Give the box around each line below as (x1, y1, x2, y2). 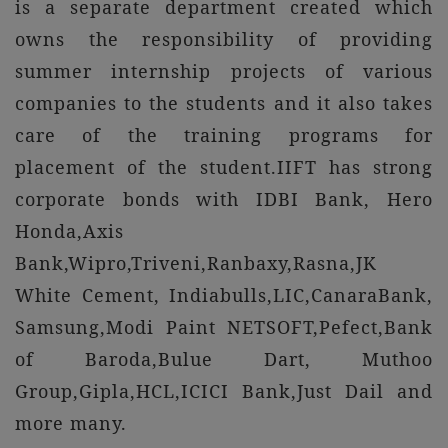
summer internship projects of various (15, 59, 433, 83)
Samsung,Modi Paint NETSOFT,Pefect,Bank (15, 315, 433, 339)
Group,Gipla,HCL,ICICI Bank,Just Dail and (15, 379, 433, 403)
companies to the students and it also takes (15, 91, 433, 115)
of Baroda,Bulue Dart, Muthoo (15, 347, 433, 371)
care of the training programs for (15, 123, 433, 147)
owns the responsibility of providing (15, 27, 433, 51)
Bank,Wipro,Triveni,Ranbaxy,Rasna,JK (15, 251, 377, 275)
